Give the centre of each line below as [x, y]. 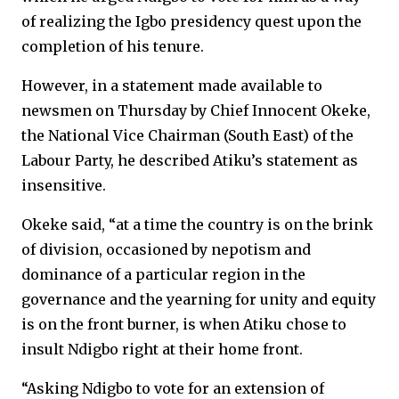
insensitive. [64, 185]
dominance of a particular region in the [163, 274]
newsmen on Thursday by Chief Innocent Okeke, [196, 110]
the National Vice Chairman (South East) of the [187, 135]
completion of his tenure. [113, 46]
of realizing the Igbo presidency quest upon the [191, 21]
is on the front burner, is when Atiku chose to [184, 324]
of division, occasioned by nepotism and [166, 249]
